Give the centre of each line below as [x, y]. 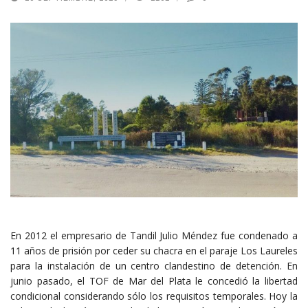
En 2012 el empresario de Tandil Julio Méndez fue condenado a [154, 235]
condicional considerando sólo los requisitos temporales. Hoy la [154, 296]
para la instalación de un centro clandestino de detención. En [154, 265]
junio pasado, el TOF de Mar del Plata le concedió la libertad [154, 280]
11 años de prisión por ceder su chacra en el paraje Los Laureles [154, 250]
